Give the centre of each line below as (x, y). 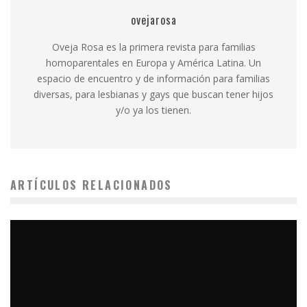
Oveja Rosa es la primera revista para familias (153, 47)
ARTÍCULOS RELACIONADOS (91, 185)
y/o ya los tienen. (153, 110)
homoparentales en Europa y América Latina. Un (153, 63)
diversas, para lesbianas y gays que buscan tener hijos (153, 94)
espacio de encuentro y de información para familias (153, 78)
